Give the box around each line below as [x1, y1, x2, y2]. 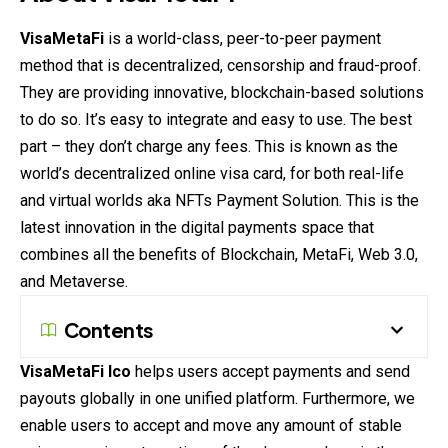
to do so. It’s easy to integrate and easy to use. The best [20, 110, 412, 130]
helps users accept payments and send [135, 362, 410, 382]
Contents [64, 317, 154, 343]
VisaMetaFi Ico [20, 362, 135, 382]
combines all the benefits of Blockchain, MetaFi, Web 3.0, [20, 245, 418, 265]
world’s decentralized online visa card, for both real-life [20, 164, 404, 184]
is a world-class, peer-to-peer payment [108, 29, 381, 49]
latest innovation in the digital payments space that [20, 218, 374, 238]
